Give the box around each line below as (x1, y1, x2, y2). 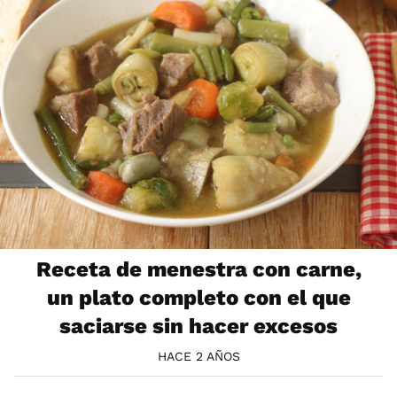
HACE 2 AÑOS (157, 348, 240, 363)
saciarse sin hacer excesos (59, 314, 338, 339)
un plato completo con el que (46, 285, 351, 311)
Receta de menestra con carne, (35, 257, 362, 283)
